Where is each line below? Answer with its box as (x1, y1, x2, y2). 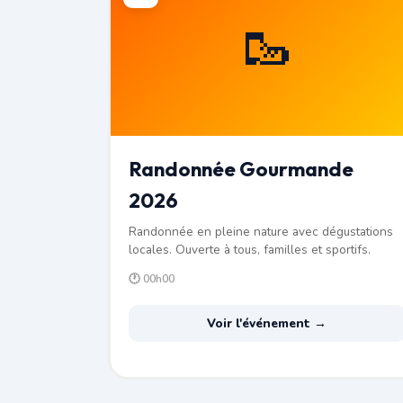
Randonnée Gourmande (128, 156, 354, 182)
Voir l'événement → (207, 314, 327, 332)
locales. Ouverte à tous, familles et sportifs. (128, 240, 371, 258)
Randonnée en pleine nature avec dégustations (128, 222, 393, 240)
